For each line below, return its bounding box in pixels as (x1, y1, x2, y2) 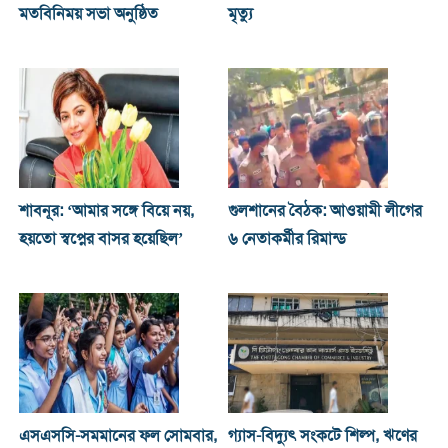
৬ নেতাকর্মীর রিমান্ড (228, 229, 347, 250)
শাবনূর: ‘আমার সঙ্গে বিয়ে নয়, (18, 201, 194, 222)
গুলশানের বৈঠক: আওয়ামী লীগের (228, 201, 423, 222)
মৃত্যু (228, 4, 254, 25)
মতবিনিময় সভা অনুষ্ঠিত (18, 4, 158, 25)
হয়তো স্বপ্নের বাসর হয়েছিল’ (18, 229, 183, 250)
